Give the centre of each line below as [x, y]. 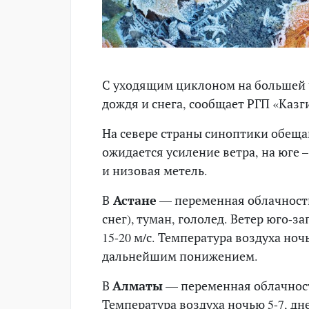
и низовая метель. [155, 170]
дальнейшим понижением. [180, 256]
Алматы [138, 285]
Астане [133, 200]
